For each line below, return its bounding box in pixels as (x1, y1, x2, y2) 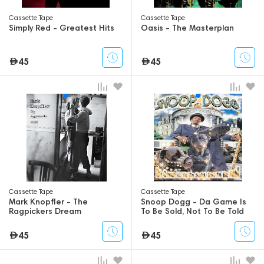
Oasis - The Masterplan (141, 22, 234, 34)
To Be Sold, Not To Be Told (141, 206, 244, 217)
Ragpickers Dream (9, 206, 81, 217)
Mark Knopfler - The (9, 196, 88, 207)
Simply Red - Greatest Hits (9, 22, 114, 34)
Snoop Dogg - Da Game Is (141, 196, 246, 207)
